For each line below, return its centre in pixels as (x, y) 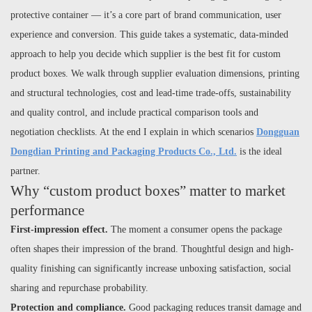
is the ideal (259, 151)
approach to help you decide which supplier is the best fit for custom (146, 54)
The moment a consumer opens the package (195, 229)
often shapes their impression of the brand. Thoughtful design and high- (152, 249)
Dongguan (278, 132)
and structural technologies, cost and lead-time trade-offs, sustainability (151, 93)
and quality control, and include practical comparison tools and (134, 112)
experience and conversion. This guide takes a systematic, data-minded (149, 34)
